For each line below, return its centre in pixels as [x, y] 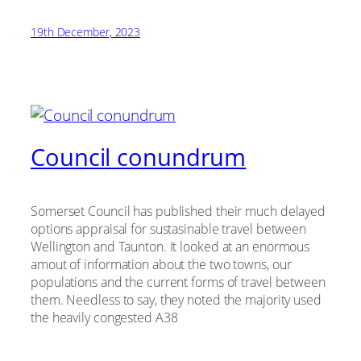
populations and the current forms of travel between [178, 282]
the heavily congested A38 [104, 318]
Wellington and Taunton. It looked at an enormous [170, 247]
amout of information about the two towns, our [161, 265]
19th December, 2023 [86, 32]
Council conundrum [139, 158]
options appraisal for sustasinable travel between [169, 229]
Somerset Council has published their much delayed [178, 212]
